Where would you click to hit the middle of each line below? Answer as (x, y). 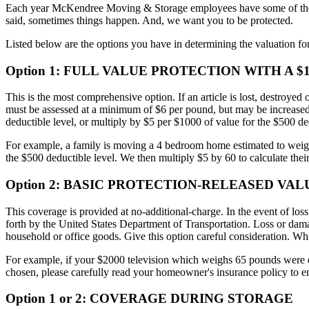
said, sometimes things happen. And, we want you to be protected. (149, 20)
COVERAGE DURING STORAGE (190, 299)
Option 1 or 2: (46, 299)
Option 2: (33, 184)
